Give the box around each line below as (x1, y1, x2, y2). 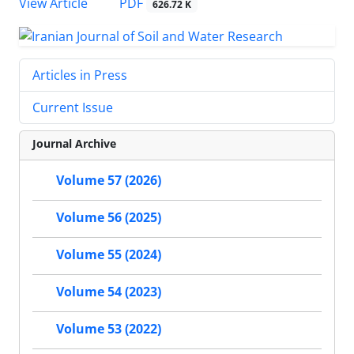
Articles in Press (32, 66, 127, 84)
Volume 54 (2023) (56, 283, 161, 301)
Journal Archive (32, 135, 116, 151)
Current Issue (32, 98, 113, 116)
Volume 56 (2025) (56, 209, 161, 227)
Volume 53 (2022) (56, 320, 161, 338)
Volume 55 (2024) (56, 246, 161, 264)
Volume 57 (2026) (56, 171, 161, 190)
